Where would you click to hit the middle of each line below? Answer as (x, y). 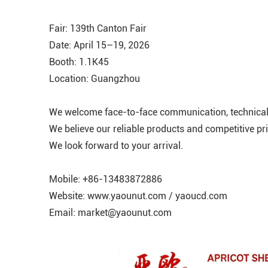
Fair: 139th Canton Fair (98, 28)
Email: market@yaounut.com (110, 212)
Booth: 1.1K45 (79, 62)
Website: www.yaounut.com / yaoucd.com (138, 196)
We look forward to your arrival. (116, 145)
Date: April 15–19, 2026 (99, 45)
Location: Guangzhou (95, 78)
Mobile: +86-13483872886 (106, 179)
